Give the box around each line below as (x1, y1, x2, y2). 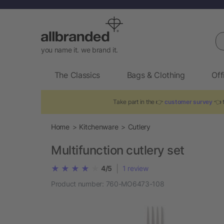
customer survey (164, 97, 213, 105)
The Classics (54, 69, 100, 80)
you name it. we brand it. (41, 45, 118, 54)
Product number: (51, 179, 104, 188)
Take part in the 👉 (113, 97, 165, 105)
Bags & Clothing (126, 69, 185, 80)
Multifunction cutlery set (51, 142, 184, 157)
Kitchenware (79, 122, 118, 131)
